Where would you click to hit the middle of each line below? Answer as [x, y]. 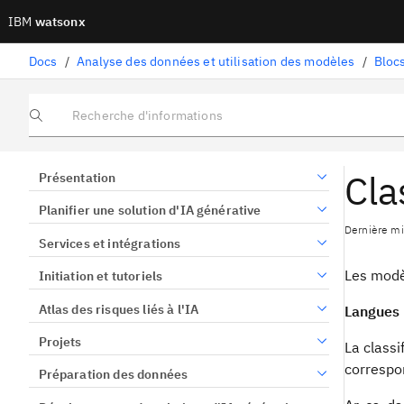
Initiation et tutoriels [101, 276]
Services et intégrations [110, 243]
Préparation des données [113, 375]
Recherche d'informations [95, 121]
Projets [60, 341]
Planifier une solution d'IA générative [150, 211]
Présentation [77, 178]
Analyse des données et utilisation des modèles [216, 61]
